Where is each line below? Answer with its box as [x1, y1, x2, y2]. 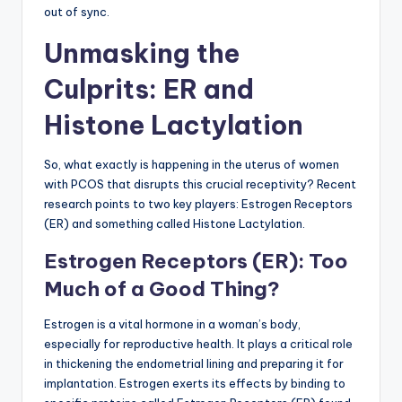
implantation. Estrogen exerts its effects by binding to [44, 376, 345, 391]
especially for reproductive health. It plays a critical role [44, 336, 353, 352]
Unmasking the [44, 37, 240, 71]
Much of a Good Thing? [44, 276, 280, 302]
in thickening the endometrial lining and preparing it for [44, 356, 344, 371]
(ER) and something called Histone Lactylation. [44, 216, 305, 232]
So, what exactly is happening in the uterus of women [44, 157, 339, 172]
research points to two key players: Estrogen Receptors [44, 197, 353, 212]
